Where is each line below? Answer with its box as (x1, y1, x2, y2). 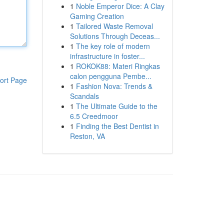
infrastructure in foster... (69, 51, 145, 61)
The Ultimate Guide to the (75, 101, 157, 111)
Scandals (69, 91, 99, 101)
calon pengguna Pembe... (69, 71, 151, 81)
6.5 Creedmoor (69, 111, 118, 121)
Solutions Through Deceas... (69, 31, 160, 41)
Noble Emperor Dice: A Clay (75, 1, 164, 11)
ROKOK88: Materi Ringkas (75, 61, 160, 71)
